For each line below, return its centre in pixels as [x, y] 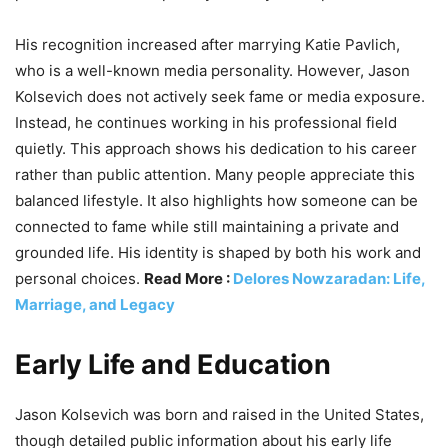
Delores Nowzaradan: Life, [329, 278]
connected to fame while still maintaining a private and [207, 226]
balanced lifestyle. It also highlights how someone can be [216, 200]
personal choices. [79, 278]
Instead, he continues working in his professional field [206, 122]
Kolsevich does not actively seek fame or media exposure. [220, 96]
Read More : [188, 278]
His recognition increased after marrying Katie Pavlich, [207, 44]
